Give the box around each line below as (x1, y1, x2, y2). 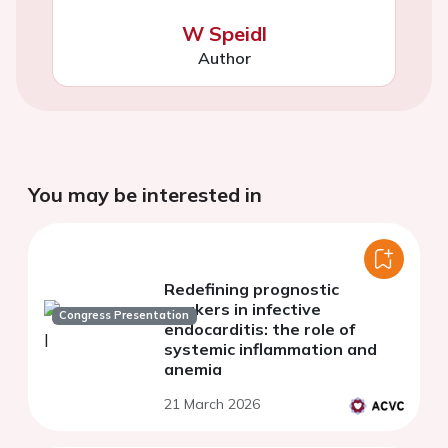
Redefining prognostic (164, 278, 339, 299)
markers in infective (164, 298, 321, 319)
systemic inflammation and (164, 338, 377, 359)
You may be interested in (28, 181, 262, 207)
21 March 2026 (164, 394, 260, 413)
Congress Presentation (59, 308, 190, 323)
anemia (164, 358, 222, 379)
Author (197, 47, 251, 68)
